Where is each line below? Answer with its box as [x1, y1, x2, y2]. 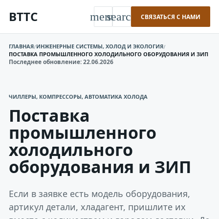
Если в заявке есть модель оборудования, [9, 188, 190, 199]
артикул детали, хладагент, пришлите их [9, 201, 186, 213]
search [107, 10, 137, 23]
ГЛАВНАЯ [9, 43, 34, 50]
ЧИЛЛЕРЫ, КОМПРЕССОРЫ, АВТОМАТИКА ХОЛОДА [9, 93, 148, 100]
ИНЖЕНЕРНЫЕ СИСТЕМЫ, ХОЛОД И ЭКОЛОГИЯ [36, 43, 163, 50]
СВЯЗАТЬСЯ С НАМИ [141, 12, 200, 21]
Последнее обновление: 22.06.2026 [9, 58, 113, 66]
